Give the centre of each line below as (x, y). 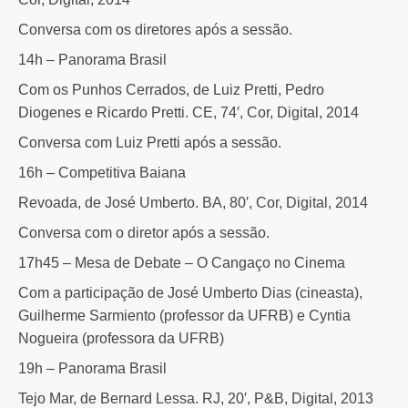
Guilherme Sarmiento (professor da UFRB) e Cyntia (184, 315)
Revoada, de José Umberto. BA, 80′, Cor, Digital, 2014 (193, 202)
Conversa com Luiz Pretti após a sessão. (150, 142)
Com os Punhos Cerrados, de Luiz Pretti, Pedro (171, 89)
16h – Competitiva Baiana (102, 172)
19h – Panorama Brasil (92, 368)
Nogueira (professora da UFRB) (121, 338)
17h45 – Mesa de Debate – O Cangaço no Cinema (182, 262)
